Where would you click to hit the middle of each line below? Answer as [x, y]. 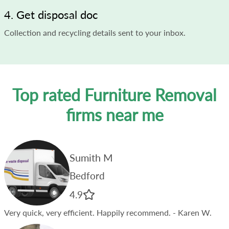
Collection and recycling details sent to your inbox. [95, 32]
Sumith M [91, 157]
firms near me [114, 114]
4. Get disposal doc [51, 14]
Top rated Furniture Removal [114, 95]
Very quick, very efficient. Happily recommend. [87, 212]
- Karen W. [191, 212]
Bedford [87, 175]
